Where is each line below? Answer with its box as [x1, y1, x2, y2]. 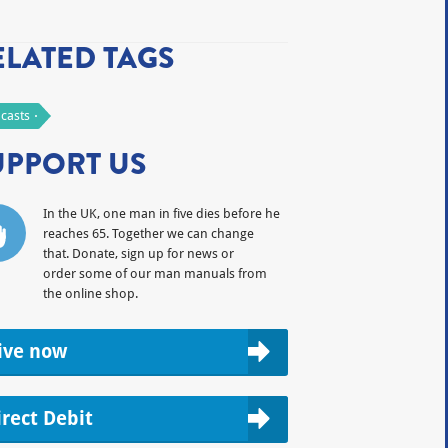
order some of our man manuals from [42, 266, 267, 281]
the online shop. [42, 286, 138, 301]
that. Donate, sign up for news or [42, 246, 234, 261]
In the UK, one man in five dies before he [42, 206, 280, 221]
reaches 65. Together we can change [42, 226, 254, 241]
